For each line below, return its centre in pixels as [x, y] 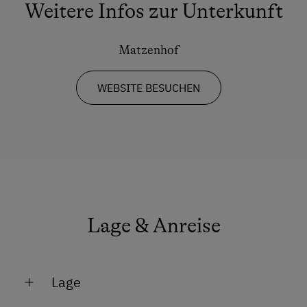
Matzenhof [148, 50]
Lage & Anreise [153, 225]
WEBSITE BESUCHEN [148, 87]
